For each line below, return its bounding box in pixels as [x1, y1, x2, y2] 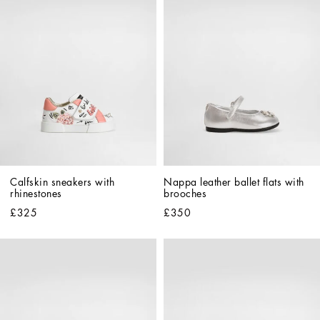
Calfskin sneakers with [10, 176, 114, 187]
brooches [164, 188, 206, 199]
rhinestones [10, 188, 62, 199]
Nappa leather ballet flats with [164, 176, 304, 187]
